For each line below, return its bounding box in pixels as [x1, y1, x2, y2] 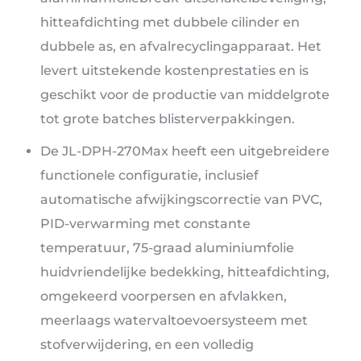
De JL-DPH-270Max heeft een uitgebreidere [40, 143, 330, 160]
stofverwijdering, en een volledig [40, 337, 254, 353]
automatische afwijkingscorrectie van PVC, [40, 192, 322, 208]
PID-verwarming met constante [40, 216, 251, 232]
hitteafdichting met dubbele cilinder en [40, 15, 300, 31]
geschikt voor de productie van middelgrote [40, 87, 330, 103]
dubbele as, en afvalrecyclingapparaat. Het [40, 39, 322, 55]
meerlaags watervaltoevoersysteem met [40, 313, 308, 329]
